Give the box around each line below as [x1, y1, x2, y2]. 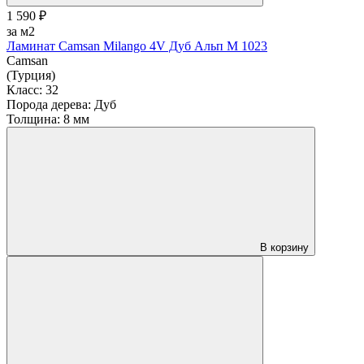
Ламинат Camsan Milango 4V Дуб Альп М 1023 [6, 38, 267, 53]
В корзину [260, 240, 309, 253]
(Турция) [6, 67, 55, 82]
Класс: [6, 82, 42, 97]
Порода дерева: [6, 97, 91, 111]
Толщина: [6, 111, 60, 126]
